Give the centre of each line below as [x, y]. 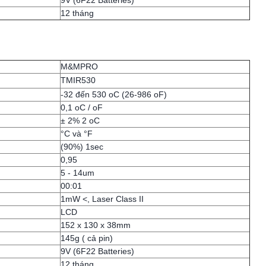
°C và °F [76, 134]
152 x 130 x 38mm [95, 225]
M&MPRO [79, 66]
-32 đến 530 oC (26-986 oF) [113, 94]
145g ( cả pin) [86, 238]
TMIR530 [78, 80]
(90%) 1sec [82, 147]
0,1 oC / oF [81, 107]
